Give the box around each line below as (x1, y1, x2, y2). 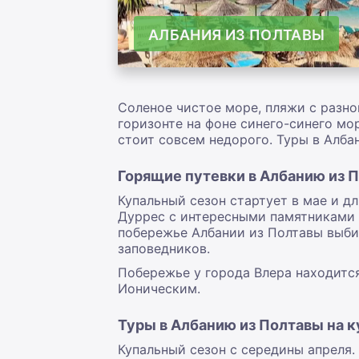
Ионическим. (118, 280, 204, 297)
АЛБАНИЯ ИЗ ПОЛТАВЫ (148, 26, 325, 44)
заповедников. (118, 240, 210, 257)
